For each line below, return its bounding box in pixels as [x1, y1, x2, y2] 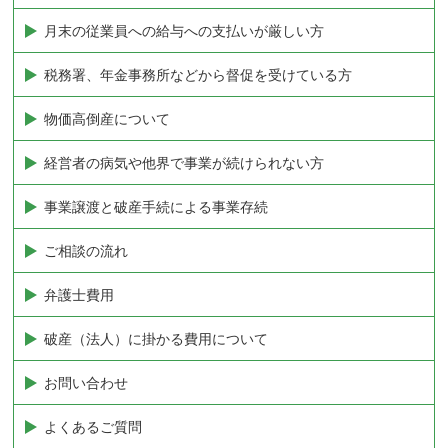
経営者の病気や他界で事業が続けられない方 [44, 154, 325, 171]
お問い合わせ [44, 374, 129, 391]
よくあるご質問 [44, 418, 143, 435]
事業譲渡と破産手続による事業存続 [44, 198, 269, 215]
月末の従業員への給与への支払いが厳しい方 [44, 22, 325, 39]
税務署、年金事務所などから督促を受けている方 [44, 66, 353, 83]
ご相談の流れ [44, 242, 129, 259]
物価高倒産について [44, 110, 171, 127]
